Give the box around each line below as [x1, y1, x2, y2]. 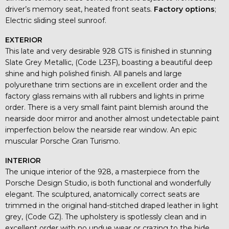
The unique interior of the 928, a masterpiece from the [5, 167, 200, 176]
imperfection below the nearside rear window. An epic [5, 125, 197, 134]
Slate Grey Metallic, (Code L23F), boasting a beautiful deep [5, 57, 213, 67]
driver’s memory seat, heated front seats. [5, 4, 154, 14]
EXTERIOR [5, 35, 42, 44]
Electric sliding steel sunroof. [5, 15, 106, 25]
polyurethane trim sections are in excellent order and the [5, 80, 208, 89]
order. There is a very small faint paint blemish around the [5, 102, 209, 112]
